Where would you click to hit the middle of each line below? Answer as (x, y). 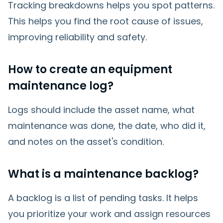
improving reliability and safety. (77, 37)
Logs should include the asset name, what (101, 110)
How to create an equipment (90, 69)
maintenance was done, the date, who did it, (107, 126)
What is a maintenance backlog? (103, 174)
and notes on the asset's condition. (86, 142)
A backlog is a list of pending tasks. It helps (103, 198)
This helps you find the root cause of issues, (106, 21)
